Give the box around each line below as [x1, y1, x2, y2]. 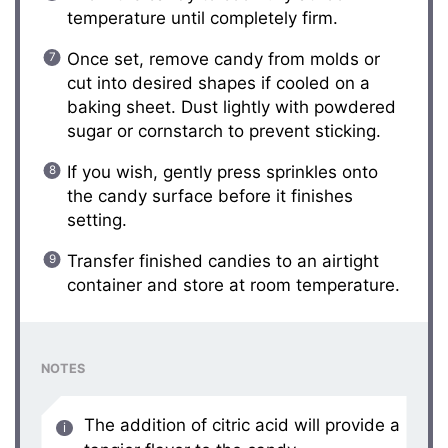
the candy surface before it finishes [66, 185, 353, 206]
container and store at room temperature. [66, 274, 400, 295]
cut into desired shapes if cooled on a [66, 72, 370, 93]
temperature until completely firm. [66, 7, 338, 28]
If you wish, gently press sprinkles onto [66, 161, 378, 182]
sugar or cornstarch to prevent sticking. [66, 120, 381, 141]
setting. [66, 209, 127, 230]
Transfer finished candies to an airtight [66, 250, 379, 271]
